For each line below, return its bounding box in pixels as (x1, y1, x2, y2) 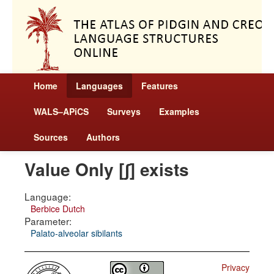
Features (141, 80, 178, 92)
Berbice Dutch (31, 202, 85, 215)
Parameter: (24, 214, 72, 228)
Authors (86, 131, 120, 143)
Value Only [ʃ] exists (24, 157, 189, 182)
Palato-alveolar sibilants (31, 227, 122, 239)
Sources (34, 131, 68, 143)
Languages (76, 80, 123, 92)
